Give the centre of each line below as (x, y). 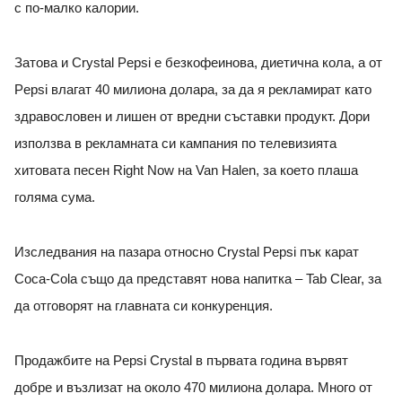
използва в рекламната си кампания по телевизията (175, 144)
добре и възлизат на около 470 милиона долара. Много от (193, 388)
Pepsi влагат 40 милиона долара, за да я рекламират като (193, 90)
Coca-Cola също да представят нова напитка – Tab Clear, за (198, 280)
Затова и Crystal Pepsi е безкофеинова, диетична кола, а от (198, 63)
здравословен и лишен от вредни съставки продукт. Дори (192, 117)
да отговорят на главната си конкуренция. (144, 306)
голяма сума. (57, 198)
